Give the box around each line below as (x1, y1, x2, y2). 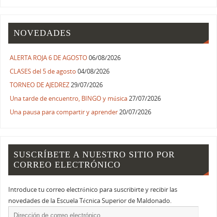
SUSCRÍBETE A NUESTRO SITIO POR (14, 149, 175, 159)
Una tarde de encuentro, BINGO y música (10, 94, 128, 103)
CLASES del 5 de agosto (10, 67, 77, 76)
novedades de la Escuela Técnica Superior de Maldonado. (8, 196, 172, 205)
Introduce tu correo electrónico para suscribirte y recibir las (8, 185, 178, 194)
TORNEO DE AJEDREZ (10, 81, 70, 90)
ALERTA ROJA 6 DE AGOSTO (10, 54, 88, 62)
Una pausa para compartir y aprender (10, 108, 118, 117)
